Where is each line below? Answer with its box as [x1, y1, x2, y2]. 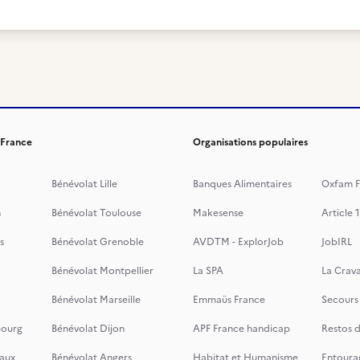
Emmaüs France [193, 292, 265, 307]
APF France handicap [193, 321, 290, 336]
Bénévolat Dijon [51, 321, 125, 336]
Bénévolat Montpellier [51, 264, 153, 278]
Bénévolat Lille [51, 177, 117, 191]
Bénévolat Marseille [51, 292, 141, 307]
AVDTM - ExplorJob [193, 235, 284, 249]
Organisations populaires [193, 135, 308, 149]
